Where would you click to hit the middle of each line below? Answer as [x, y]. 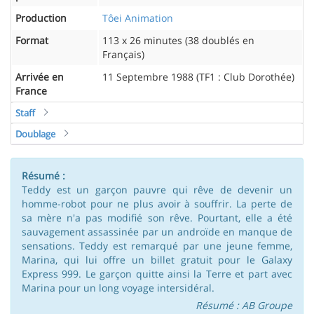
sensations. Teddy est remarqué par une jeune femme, [157, 245]
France [31, 90]
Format [32, 40]
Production [41, 18]
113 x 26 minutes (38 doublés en [178, 40]
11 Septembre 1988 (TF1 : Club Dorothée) [198, 76]
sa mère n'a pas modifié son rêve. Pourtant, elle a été [157, 217]
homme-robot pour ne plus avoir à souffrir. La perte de [157, 203]
